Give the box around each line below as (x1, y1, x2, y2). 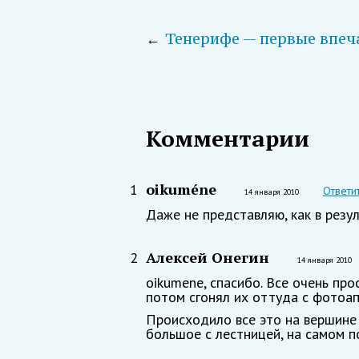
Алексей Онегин (146, 248, 269, 268)
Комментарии (146, 123, 309, 154)
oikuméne (146, 179, 216, 200)
